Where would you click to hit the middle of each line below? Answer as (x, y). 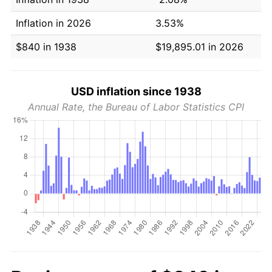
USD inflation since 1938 (136, 91)
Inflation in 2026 (53, 23)
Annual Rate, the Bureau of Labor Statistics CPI (136, 107)
